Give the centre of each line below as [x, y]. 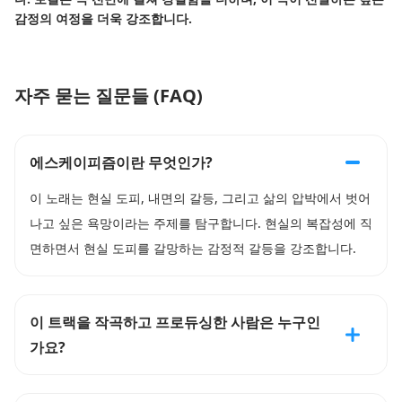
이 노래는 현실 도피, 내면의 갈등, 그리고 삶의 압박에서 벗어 [200, 198]
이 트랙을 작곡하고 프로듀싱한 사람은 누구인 [175, 322]
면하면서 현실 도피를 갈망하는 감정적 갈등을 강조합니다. [193, 248]
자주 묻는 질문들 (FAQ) [109, 96]
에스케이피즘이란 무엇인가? [121, 162]
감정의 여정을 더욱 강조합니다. [103, 18]
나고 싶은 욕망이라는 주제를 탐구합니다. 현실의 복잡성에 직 [201, 223]
